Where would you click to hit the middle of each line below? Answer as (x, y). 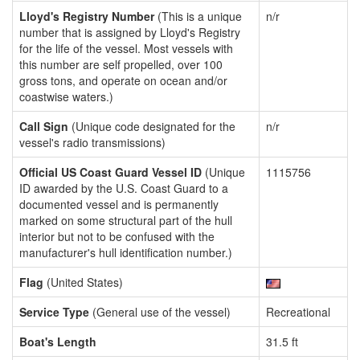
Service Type (54, 312)
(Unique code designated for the (152, 126)
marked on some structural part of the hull (126, 220)
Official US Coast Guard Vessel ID (110, 172)
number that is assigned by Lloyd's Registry (130, 32)
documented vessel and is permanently (119, 204)
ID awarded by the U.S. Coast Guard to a (124, 188)
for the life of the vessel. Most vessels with (126, 48)
